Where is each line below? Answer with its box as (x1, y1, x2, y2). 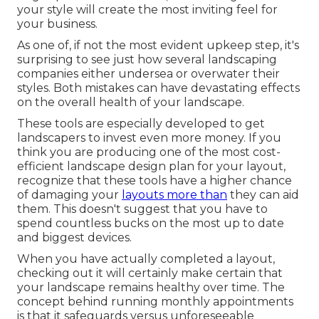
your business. (17, 16, 98, 31)
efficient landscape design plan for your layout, (17, 159, 286, 173)
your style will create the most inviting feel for (17, 2, 278, 16)
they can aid (227, 187, 299, 202)
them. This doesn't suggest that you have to (17, 202, 268, 216)
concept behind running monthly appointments (17, 294, 293, 308)
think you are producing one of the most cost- (17, 145, 281, 159)
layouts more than (122, 187, 227, 202)
